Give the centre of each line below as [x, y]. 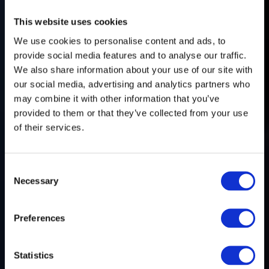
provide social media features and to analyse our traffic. [130, 55]
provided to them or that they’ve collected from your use [131, 113]
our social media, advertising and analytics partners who [132, 84]
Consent [21, 168]
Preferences [40, 218]
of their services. [49, 127]
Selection [23, 183]
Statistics [34, 255]
